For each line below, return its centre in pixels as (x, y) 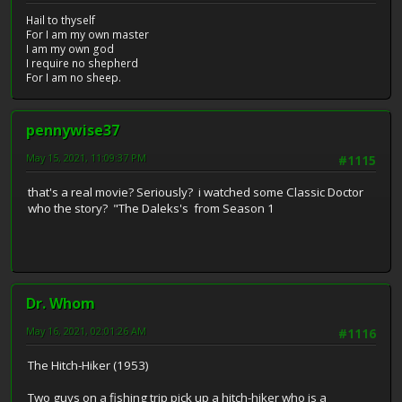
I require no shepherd (82, 64)
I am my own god (70, 49)
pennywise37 (73, 131)
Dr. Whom (61, 304)
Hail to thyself (61, 21)
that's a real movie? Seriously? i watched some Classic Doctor (196, 192)
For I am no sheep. (74, 78)
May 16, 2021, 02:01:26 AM (86, 331)
